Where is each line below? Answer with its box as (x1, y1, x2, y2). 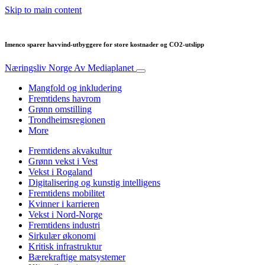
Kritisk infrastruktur (28, 241, 102, 251)
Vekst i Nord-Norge (28, 209, 102, 219)
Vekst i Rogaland (28, 166, 92, 177)
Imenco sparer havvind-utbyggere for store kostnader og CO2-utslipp (5, 40, 204, 48)
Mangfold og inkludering (28, 82, 122, 93)
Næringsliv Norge (5, 62, 74, 73)
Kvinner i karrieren (28, 198, 99, 209)
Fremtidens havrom (28, 93, 101, 104)
